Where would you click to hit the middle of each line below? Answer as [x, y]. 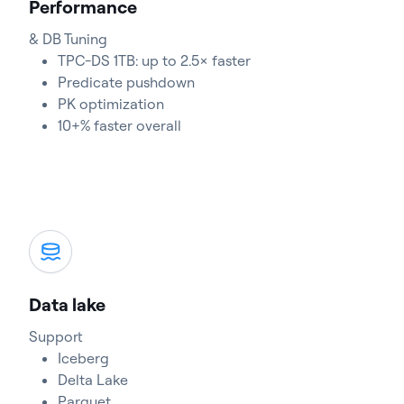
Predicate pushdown [126, 82]
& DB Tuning [68, 39]
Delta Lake [93, 380]
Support [56, 336]
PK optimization [111, 104]
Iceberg [83, 358]
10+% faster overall [119, 125]
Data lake [67, 304]
